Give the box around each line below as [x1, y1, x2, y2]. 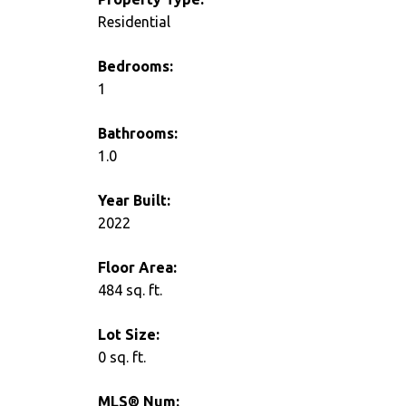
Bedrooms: [97, 58, 173, 75]
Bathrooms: [97, 125, 178, 142]
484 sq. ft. [97, 282, 162, 299]
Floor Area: [97, 259, 177, 276]
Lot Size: [97, 326, 159, 343]
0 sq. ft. [97, 349, 146, 366]
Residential [97, 14, 170, 31]
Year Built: [97, 192, 170, 209]
